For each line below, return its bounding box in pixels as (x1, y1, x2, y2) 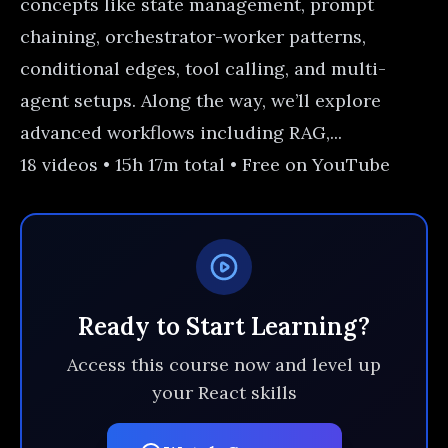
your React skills (151, 381, 297, 405)
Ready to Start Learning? (78, 311, 370, 343)
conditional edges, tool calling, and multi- (20, 57, 386, 81)
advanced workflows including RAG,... (20, 121, 342, 145)
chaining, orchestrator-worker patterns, (20, 25, 366, 49)
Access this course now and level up (67, 353, 381, 377)
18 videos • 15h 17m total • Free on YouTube (20, 153, 390, 177)
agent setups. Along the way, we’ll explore (20, 89, 381, 113)
